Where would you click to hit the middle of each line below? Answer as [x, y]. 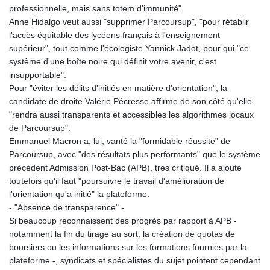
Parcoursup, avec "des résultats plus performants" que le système [135, 155]
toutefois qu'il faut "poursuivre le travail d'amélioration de [117, 181]
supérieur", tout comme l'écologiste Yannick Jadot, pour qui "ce [129, 49]
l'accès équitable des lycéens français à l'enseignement [115, 35]
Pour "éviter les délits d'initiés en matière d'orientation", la [118, 88]
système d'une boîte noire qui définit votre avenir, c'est [113, 62]
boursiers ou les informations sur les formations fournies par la [128, 247]
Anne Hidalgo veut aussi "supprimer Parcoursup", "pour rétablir [129, 22]
